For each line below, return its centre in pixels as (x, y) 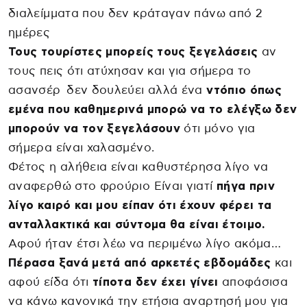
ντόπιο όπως (242, 90)
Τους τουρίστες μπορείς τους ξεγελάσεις (133, 52)
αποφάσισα (253, 282)
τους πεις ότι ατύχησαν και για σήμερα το (130, 71)
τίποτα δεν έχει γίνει (156, 282)
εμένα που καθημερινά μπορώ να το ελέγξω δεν (153, 110)
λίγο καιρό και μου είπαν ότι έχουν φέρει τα (140, 206)
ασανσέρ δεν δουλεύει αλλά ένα (106, 90)
